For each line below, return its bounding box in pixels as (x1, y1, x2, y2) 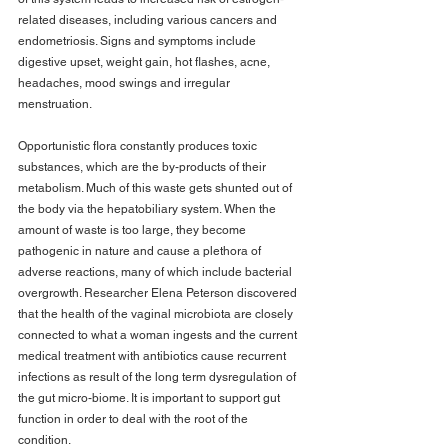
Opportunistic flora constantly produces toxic (18, 139, 260, 154)
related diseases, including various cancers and (18, 13, 280, 28)
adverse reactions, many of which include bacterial (18, 265, 295, 280)
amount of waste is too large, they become (18, 223, 249, 238)
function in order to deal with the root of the (18, 412, 251, 427)
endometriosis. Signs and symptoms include (18, 34, 259, 49)
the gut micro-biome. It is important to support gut (18, 391, 283, 406)
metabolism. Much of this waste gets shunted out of (18, 181, 295, 196)
